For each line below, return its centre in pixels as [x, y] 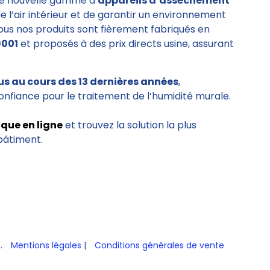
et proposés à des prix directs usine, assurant [126, 44]
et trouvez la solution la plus [130, 125]
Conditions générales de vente [159, 245]
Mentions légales [46, 245]
